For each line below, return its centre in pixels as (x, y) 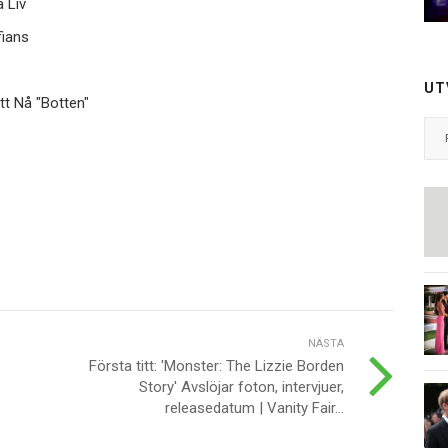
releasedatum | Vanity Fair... (254, 408)
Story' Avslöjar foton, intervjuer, (241, 387)
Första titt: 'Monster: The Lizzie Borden (216, 366)
